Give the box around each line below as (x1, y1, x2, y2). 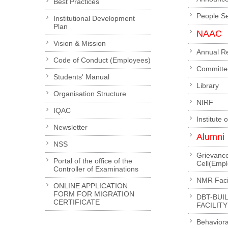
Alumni (196, 132, 225, 142)
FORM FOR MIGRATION (53, 190, 134, 198)
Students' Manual (53, 73, 109, 81)
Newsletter (53, 123, 88, 132)
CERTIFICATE (53, 198, 100, 207)
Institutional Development (53, 14, 135, 23)
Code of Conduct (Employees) (53, 56, 151, 65)
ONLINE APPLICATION (53, 182, 128, 190)
